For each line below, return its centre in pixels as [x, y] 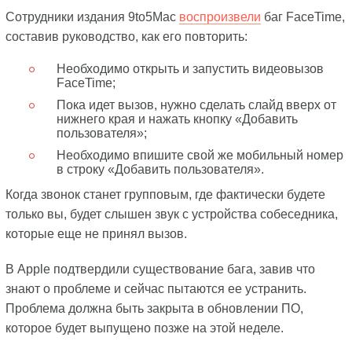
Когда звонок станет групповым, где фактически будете [165, 194]
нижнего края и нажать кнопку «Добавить [177, 119]
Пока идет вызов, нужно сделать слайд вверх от [196, 104]
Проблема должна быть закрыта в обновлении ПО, [154, 308]
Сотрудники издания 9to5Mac [92, 16]
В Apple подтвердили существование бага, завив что [160, 269]
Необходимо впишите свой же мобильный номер [200, 155]
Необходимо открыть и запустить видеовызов [190, 68]
